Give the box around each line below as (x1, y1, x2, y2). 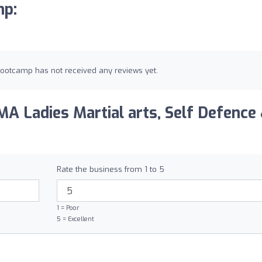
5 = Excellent (56, 215, 94, 223)
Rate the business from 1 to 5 (56, 164, 164, 174)
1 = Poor (56, 204, 80, 212)
